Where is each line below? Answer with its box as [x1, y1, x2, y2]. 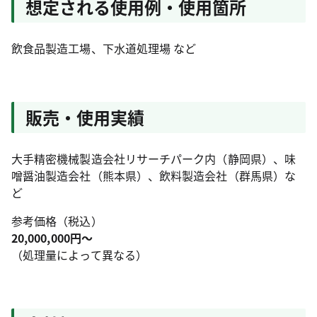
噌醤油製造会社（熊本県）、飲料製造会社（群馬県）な [11, 166, 296, 184]
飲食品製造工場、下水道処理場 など [11, 39, 197, 57]
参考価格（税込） [11, 212, 103, 229]
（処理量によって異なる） [11, 246, 147, 263]
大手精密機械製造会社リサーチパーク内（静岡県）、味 [11, 149, 296, 167]
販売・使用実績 [25, 104, 144, 129]
